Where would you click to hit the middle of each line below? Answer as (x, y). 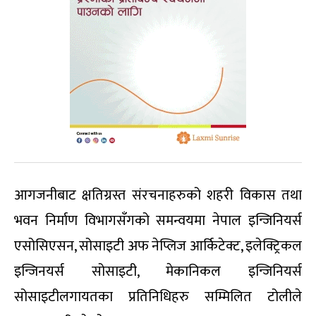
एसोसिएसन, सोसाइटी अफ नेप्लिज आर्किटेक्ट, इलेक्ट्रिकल (158, 246)
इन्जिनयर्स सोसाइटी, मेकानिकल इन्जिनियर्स (158, 271)
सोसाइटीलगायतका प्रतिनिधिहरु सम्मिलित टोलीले (158, 297)
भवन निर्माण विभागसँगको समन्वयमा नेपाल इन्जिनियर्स (158, 220)
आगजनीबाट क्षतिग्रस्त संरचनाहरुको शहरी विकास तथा (158, 195)
